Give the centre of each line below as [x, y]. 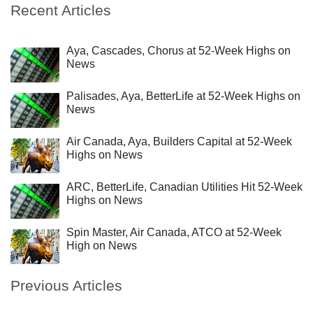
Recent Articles [61, 10]
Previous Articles [66, 285]
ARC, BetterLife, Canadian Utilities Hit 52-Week [184, 187]
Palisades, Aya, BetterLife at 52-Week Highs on [183, 96]
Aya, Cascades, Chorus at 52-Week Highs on [179, 51]
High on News [102, 246]
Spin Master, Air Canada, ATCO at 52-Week [174, 232]
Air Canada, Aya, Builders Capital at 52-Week [179, 141]
